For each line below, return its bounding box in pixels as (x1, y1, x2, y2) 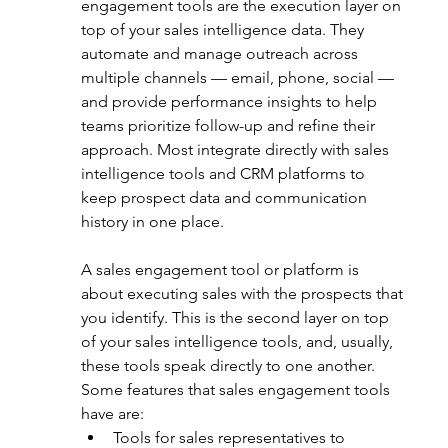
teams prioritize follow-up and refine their (80, 116, 379, 135)
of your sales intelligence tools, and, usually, (80, 332, 397, 351)
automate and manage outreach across (80, 44, 362, 63)
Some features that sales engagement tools (80, 380, 394, 399)
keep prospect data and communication (80, 188, 371, 207)
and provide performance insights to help (80, 92, 381, 111)
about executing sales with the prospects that (80, 284, 407, 303)
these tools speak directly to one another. (80, 356, 379, 375)
